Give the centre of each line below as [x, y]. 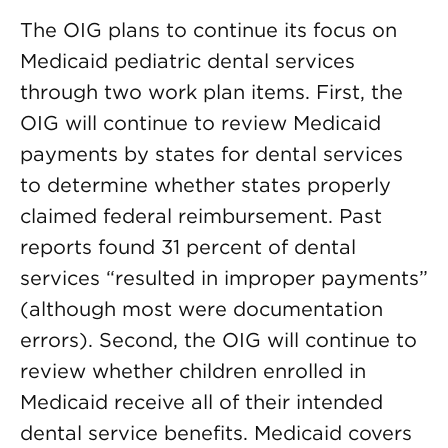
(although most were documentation [201, 309]
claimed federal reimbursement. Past [201, 216]
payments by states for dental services [211, 154]
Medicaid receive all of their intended [201, 402]
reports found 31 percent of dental [188, 247]
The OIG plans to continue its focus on [208, 30]
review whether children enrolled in [193, 371]
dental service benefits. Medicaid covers [216, 433]
